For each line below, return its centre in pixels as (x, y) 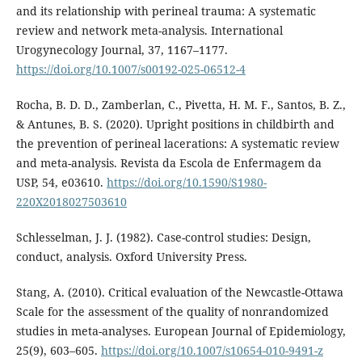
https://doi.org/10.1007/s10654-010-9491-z (212, 351)
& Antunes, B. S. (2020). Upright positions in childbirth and (175, 124)
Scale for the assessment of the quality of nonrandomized (172, 312)
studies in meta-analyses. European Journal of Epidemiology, (181, 331)
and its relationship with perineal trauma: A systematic (166, 11)
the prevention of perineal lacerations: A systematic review (177, 144)
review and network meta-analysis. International (149, 31)
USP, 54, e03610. (61, 183)
